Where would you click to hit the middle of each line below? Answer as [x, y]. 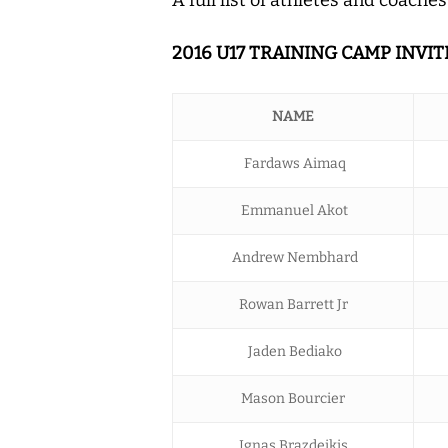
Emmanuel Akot [293, 210]
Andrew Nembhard [293, 257]
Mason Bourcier [293, 398]
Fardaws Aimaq [293, 163]
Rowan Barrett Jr [293, 304]
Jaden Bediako [293, 351]
